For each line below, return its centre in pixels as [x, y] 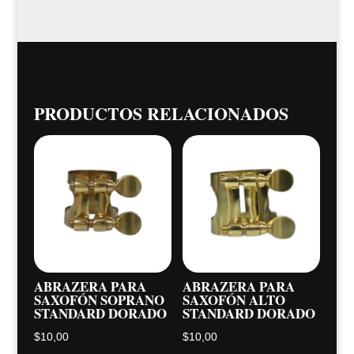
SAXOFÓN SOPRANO [99, 299]
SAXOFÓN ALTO [234, 299]
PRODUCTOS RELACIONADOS [161, 113]
